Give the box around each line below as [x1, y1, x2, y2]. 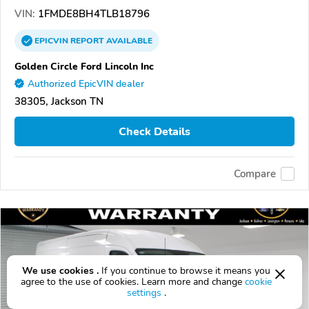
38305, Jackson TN [14, 94, 103, 109]
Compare [234, 166, 276, 181]
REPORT [70, 35, 104, 47]
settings [126, 286, 161, 299]
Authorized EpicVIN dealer [28, 77, 144, 91]
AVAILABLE [104, 35, 152, 47]
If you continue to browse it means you [99, 264, 270, 277]
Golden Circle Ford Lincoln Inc [14, 59, 154, 74]
